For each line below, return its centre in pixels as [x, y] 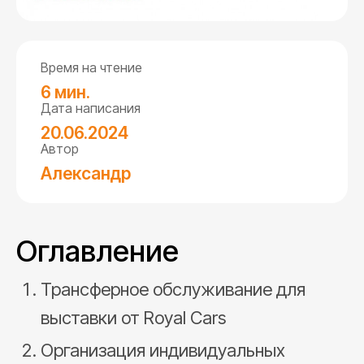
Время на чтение [91, 67]
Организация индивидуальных [163, 350]
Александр [86, 173]
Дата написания [91, 108]
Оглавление [97, 251]
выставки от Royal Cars [133, 317]
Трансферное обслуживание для [173, 289]
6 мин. [65, 92]
